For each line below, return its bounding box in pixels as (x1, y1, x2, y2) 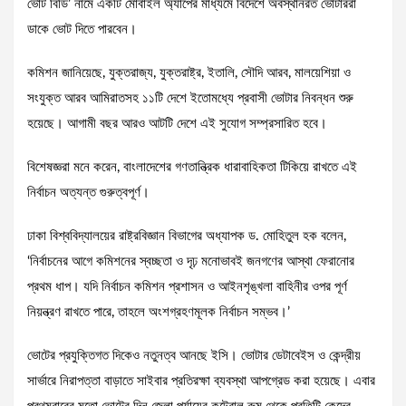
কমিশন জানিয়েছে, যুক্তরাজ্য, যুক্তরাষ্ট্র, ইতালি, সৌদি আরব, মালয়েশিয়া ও (27, 66, 351, 81)
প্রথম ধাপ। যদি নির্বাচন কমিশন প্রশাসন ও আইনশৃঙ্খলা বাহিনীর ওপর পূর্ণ (27, 280, 347, 295)
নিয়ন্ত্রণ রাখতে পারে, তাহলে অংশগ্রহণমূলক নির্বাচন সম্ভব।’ (27, 305, 290, 320)
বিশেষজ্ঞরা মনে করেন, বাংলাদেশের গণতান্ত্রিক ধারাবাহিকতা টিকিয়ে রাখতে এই (27, 160, 357, 175)
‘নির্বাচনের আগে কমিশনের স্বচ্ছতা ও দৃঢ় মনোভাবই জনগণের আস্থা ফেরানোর (27, 255, 354, 269)
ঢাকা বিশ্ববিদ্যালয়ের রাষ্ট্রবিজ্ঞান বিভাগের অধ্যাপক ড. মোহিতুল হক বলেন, (27, 229, 346, 244)
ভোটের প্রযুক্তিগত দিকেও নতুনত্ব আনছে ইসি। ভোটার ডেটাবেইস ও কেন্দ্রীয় (27, 349, 361, 363)
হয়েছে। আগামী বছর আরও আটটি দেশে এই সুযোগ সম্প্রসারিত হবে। (27, 117, 327, 131)
